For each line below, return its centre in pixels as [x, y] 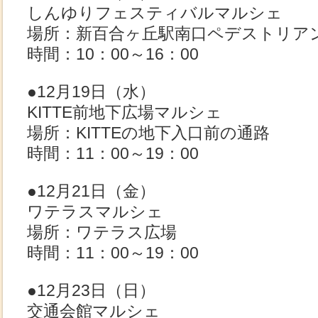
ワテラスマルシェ [95, 212]
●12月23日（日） [91, 290]
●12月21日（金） [91, 191]
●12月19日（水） [91, 92]
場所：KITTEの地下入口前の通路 [148, 133]
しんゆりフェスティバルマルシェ [155, 13]
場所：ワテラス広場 [102, 232]
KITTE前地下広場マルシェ [125, 112]
